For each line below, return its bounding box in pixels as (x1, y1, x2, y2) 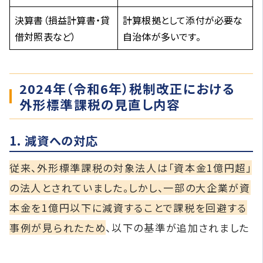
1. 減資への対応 (9, 131, 99, 149)
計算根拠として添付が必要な (123, 13, 243, 28)
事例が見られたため (9, 220, 106, 235)
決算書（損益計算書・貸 (15, 13, 110, 28)
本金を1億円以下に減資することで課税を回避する (9, 200, 248, 215)
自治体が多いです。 (123, 29, 201, 44)
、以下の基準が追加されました (106, 220, 250, 235)
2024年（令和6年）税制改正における (19, 79, 235, 97)
